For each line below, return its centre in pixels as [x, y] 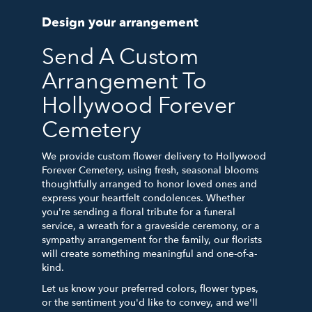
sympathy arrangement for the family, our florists [152, 240]
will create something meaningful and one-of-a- [149, 253]
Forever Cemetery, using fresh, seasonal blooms [150, 170]
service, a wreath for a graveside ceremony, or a [151, 226]
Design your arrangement [120, 22]
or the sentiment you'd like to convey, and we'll [150, 302]
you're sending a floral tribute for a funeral [139, 212]
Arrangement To [124, 81]
